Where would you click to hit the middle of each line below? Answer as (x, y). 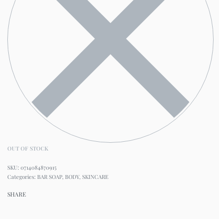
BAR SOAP (50, 176)
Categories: (22, 176)
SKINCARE (95, 176)
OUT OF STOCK (28, 148)
